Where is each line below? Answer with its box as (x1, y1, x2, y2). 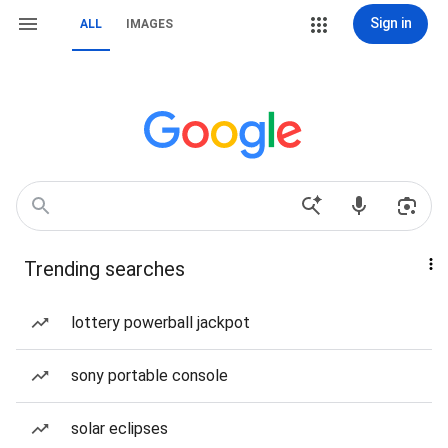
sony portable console (71, 366, 228, 385)
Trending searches (24, 257, 185, 281)
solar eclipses (71, 419, 168, 438)
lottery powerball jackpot (71, 313, 250, 332)
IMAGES (126, 17, 173, 31)
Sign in (369, 15, 412, 31)
